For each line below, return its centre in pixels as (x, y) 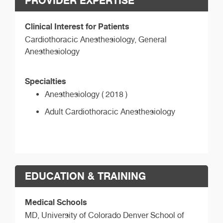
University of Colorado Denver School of (113, 216)
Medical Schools (56, 202)
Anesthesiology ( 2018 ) (86, 94)
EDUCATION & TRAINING (85, 176)
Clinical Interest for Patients (77, 26)
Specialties (46, 81)
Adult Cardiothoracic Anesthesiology (110, 111)
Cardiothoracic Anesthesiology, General (96, 39)
